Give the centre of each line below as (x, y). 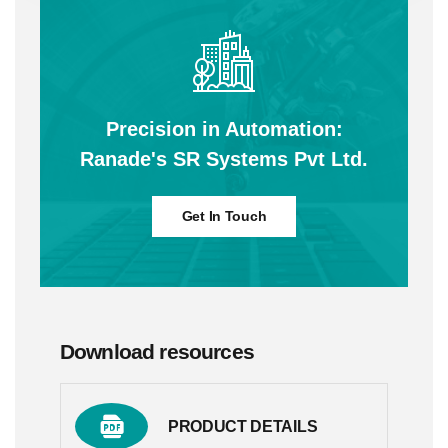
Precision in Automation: (224, 129)
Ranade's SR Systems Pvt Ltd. (224, 159)
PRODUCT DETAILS (243, 426)
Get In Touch (224, 216)
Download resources (157, 352)
